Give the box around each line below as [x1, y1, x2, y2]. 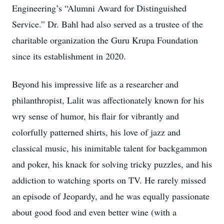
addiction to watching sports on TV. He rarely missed [12, 174, 206, 186]
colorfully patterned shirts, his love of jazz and [12, 126, 180, 138]
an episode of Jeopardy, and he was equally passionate [12, 190, 209, 202]
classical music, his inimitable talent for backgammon [12, 142, 207, 154]
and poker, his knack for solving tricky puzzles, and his [12, 158, 212, 170]
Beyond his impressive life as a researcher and [12, 78, 178, 90]
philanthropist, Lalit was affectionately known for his [12, 94, 204, 106]
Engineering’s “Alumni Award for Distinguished [12, 2, 186, 14]
